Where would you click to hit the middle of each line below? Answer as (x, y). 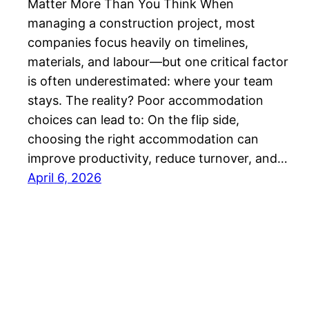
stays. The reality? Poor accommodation (146, 101)
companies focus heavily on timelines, (138, 43)
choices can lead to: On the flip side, (133, 120)
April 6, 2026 (64, 178)
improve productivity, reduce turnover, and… (158, 159)
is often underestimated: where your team (150, 81)
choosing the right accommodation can (143, 139)
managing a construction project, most (141, 23)
